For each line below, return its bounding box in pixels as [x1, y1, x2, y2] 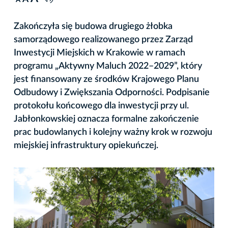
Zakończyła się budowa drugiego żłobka [14, 21, 173, 31]
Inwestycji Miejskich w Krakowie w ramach [14, 48, 185, 58]
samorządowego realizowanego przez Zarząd [14, 35, 193, 44]
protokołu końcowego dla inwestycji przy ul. [14, 101, 189, 110]
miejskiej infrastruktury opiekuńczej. [14, 140, 158, 150]
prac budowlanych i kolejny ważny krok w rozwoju [14, 127, 212, 137]
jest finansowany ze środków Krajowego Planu [14, 74, 199, 84]
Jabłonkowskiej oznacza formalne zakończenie [14, 114, 199, 124]
